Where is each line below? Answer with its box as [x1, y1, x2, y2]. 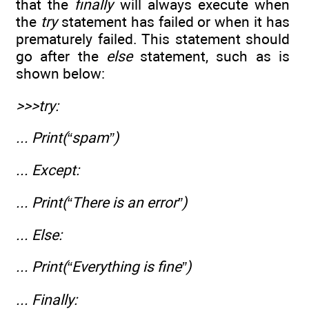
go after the [16, 48, 106, 66]
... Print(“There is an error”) [16, 193, 187, 211]
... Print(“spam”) [16, 129, 119, 147]
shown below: [16, 65, 105, 83]
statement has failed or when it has [57, 13, 290, 31]
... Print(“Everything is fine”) [16, 258, 191, 276]
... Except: [16, 161, 79, 179]
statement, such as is [132, 48, 290, 66]
